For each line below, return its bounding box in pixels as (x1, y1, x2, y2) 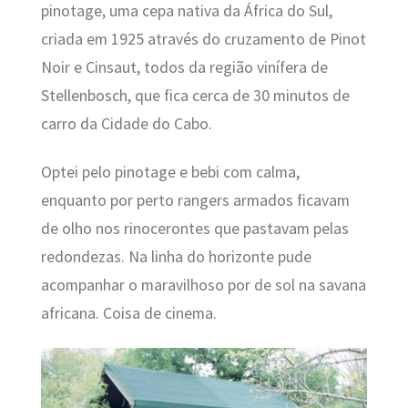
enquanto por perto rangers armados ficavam (40, 190, 350, 211)
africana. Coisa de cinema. (40, 303, 217, 324)
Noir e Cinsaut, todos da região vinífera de (40, 56, 328, 77)
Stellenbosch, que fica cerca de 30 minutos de (40, 85, 350, 106)
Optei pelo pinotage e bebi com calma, (40, 162, 300, 183)
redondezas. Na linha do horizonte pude (40, 247, 311, 268)
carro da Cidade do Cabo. (40, 113, 212, 134)
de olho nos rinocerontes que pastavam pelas (40, 219, 349, 240)
